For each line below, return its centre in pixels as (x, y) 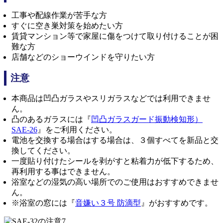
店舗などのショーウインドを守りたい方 (83, 57)
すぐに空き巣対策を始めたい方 (67, 25)
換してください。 (43, 150)
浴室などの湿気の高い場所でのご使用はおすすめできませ (115, 182)
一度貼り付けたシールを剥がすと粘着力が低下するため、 (115, 161)
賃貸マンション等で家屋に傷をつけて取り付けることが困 (115, 36)
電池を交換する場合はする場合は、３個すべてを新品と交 (115, 140)
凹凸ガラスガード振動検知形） (147, 119)
